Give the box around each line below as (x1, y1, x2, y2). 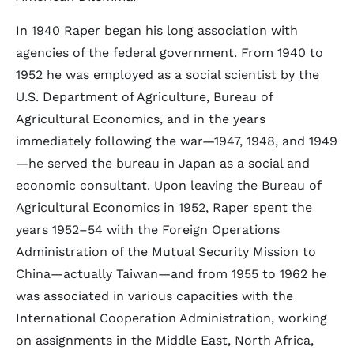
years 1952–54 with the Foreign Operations (16, 222, 280, 237)
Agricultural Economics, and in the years (16, 111, 265, 126)
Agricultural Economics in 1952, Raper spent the (16, 200, 312, 215)
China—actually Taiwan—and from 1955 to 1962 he (16, 266, 326, 281)
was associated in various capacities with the (16, 288, 293, 303)
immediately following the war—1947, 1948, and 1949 (16, 134, 337, 149)
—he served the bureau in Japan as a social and (16, 156, 310, 171)
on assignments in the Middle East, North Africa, (16, 333, 314, 348)
